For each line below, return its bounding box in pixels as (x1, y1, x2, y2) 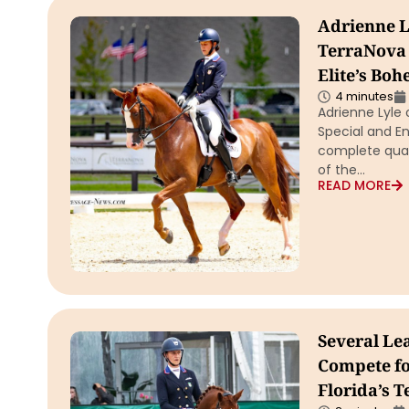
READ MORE (317, 176, 391, 194)
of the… (317, 161, 365, 179)
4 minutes (334, 88, 393, 105)
